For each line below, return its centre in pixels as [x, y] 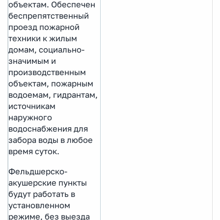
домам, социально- [46, 50]
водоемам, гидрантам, [53, 95]
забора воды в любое [51, 140]
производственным [47, 72]
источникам [32, 106]
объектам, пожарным [51, 84]
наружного [30, 118]
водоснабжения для [48, 129]
